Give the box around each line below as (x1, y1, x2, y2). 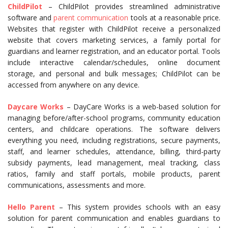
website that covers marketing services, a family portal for (8, 35, 220, 45)
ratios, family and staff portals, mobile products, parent (8, 169, 220, 179)
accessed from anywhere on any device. (8, 80, 139, 90)
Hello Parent (8, 202, 55, 212)
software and (8, 13, 54, 22)
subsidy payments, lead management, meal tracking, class (8, 158, 220, 167)
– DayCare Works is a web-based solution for (64, 102, 221, 111)
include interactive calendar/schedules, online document (8, 58, 220, 67)
